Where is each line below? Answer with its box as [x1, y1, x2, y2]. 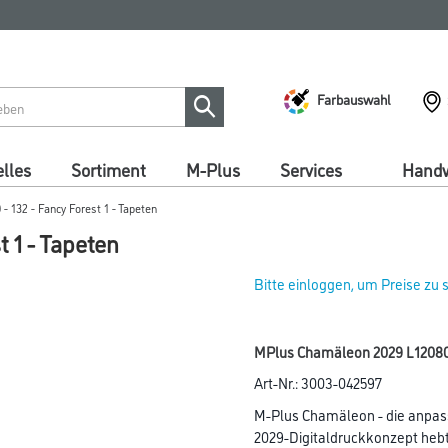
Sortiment [71, 157, 146, 181]
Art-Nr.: [254, 371, 301, 393]
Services [280, 157, 342, 181]
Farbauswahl [317, 88, 391, 108]
